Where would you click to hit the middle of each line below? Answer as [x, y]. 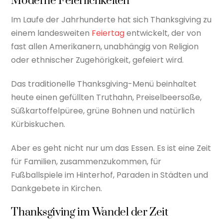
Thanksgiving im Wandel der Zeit [90, 213]
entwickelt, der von [163, 33]
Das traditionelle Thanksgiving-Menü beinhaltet [104, 84]
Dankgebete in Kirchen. [57, 188]
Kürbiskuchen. [38, 124]
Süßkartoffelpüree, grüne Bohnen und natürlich [103, 111]
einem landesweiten [52, 33]
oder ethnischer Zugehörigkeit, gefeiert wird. [98, 60]
